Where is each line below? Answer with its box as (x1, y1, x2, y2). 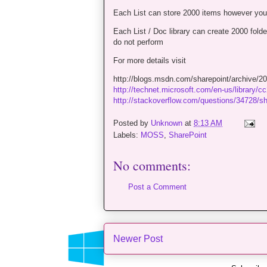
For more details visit (113, 55, 186, 65)
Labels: (113, 131, 141, 140)
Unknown (151, 119, 182, 128)
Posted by (113, 119, 151, 128)
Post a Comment (128, 182, 187, 192)
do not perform (113, 37, 163, 46)
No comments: (113, 157, 191, 175)
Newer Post (113, 233, 163, 244)
